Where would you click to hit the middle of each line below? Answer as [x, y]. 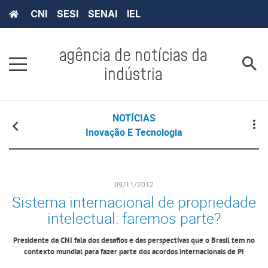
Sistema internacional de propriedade [134, 202]
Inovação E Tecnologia [134, 133]
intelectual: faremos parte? [134, 218]
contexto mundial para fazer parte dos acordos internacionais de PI [134, 252]
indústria [133, 74]
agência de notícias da [133, 55]
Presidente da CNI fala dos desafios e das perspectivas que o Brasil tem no [134, 241]
